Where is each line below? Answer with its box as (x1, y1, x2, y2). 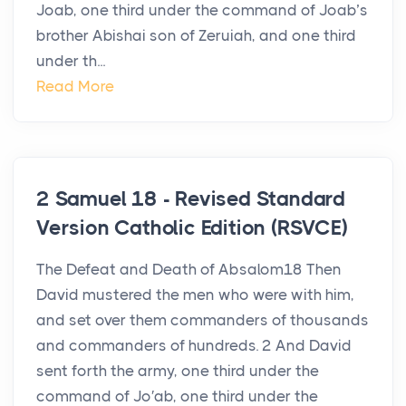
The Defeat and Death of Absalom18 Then (36, 260, 342, 279)
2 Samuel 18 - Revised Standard (36, 187, 345, 212)
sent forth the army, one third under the (36, 362, 319, 381)
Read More (36, 77, 114, 96)
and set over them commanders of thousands (36, 311, 369, 330)
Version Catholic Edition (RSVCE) (36, 216, 348, 241)
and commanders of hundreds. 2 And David (36, 336, 352, 355)
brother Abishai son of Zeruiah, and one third (36, 26, 356, 45)
